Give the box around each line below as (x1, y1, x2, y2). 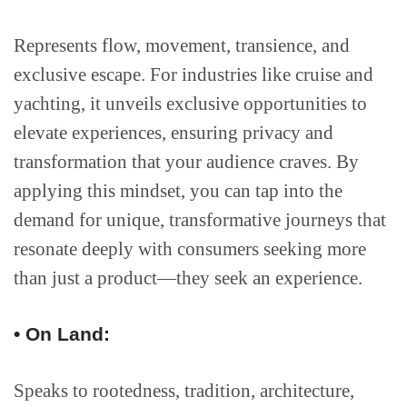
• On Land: (14, 323, 110, 345)
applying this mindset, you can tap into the (14, 180, 342, 203)
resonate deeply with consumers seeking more (14, 238, 366, 261)
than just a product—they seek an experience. (14, 267, 362, 290)
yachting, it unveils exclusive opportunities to (14, 93, 367, 115)
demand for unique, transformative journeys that (14, 209, 386, 232)
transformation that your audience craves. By (14, 151, 359, 174)
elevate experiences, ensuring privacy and (14, 122, 333, 144)
